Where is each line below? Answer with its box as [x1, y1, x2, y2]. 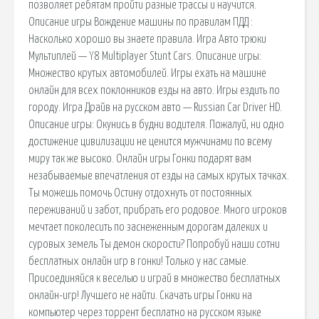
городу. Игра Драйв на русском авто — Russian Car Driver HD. [28, 101, 282, 113]
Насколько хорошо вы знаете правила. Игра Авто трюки [28, 33, 266, 45]
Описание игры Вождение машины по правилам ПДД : [28, 16, 253, 28]
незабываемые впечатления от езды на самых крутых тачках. [28, 169, 289, 182]
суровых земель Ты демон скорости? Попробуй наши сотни [28, 238, 280, 250]
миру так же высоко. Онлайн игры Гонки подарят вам [28, 152, 251, 164]
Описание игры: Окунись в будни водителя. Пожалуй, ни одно [28, 118, 284, 130]
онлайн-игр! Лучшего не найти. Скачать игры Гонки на [28, 289, 252, 301]
